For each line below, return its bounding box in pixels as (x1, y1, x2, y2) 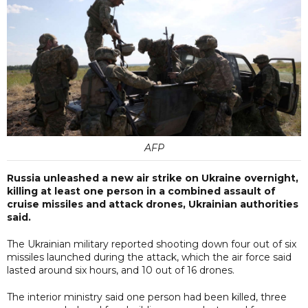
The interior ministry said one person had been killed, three (7, 290, 287, 303)
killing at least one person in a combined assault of (7, 184, 276, 197)
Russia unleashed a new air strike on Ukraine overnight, (7, 171, 298, 184)
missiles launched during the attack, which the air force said (7, 250, 291, 263)
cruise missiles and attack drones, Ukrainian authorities (7, 197, 298, 210)
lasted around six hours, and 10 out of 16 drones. (7, 263, 234, 276)
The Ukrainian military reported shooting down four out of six (7, 237, 296, 250)
